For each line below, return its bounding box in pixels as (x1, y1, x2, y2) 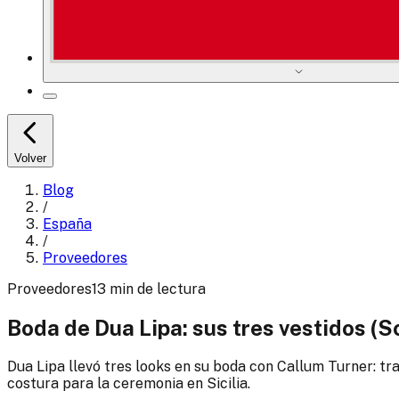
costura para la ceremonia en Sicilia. (7, 375, 250, 393)
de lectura (137, 281, 206, 298)
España (43, 216, 92, 233)
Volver (14, 151, 46, 166)
